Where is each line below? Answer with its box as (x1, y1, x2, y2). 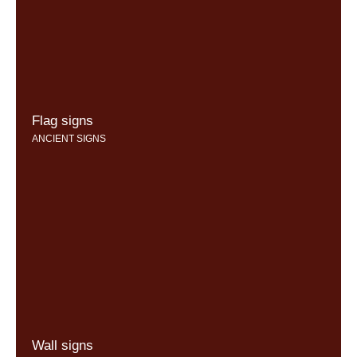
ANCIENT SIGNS (32, 132, 106, 144)
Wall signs (32, 338, 93, 354)
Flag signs (32, 112, 93, 128)
